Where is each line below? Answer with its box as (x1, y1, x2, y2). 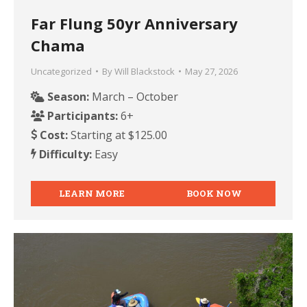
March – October (89, 88, 178, 104)
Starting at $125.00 (68, 127, 167, 143)
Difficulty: (36, 146, 92, 162)
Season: (45, 88, 89, 104)
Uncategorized (31, 64, 92, 77)
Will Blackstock (114, 64, 175, 77)
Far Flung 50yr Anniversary (31, 12, 238, 34)
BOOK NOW (186, 186, 243, 199)
